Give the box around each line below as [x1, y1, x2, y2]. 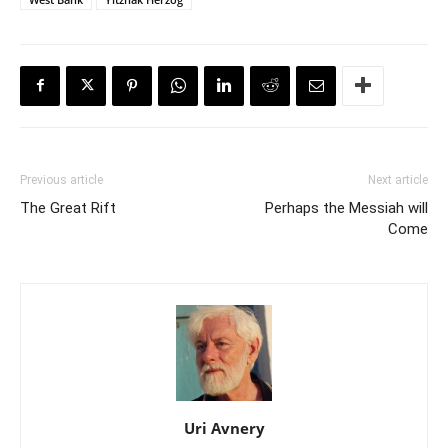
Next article [368, 172, 428, 187]
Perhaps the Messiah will [265, 198, 428, 217]
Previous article [20, 172, 103, 187]
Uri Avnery [183, 417, 265, 438]
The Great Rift [20, 198, 116, 217]
